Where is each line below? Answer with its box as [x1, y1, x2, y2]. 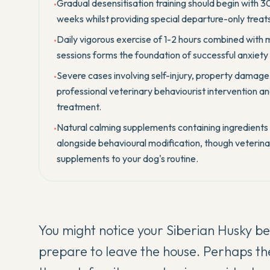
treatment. [57, 101, 101, 113]
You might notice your [39, 222, 166, 239]
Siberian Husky [166, 222, 252, 239]
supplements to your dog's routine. [57, 152, 198, 165]
